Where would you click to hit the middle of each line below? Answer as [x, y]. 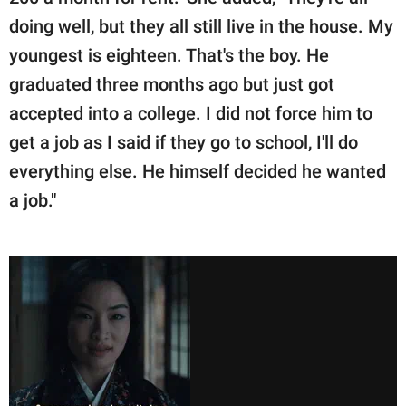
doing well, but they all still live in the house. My [201, 26]
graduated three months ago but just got [172, 84]
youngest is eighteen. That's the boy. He [169, 55]
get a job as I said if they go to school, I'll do [184, 142]
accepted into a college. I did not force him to [191, 113]
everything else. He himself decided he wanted [198, 171]
